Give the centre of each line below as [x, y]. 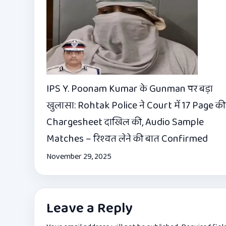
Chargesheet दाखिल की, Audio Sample [125, 122]
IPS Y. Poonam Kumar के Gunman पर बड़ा [130, 89]
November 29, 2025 [79, 157]
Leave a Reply [90, 209]
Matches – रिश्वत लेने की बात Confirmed [127, 139]
